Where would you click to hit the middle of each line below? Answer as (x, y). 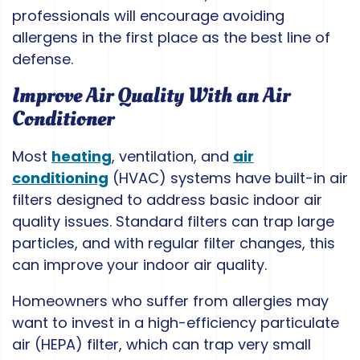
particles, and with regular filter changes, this (174, 243)
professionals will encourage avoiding (148, 16)
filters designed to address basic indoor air (167, 200)
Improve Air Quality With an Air (151, 96)
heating (82, 157)
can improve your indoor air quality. (139, 265)
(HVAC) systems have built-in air (228, 178)
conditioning (60, 178)
